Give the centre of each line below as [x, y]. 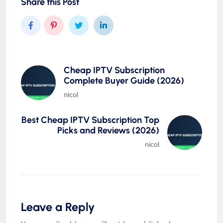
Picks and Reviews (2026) [108, 130]
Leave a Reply [58, 207]
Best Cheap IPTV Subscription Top [90, 120]
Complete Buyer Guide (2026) [124, 80]
